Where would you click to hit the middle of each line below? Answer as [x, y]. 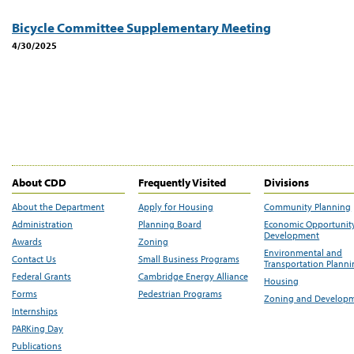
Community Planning [308, 207]
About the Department [58, 207]
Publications [37, 346]
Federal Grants [41, 277]
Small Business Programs [188, 259]
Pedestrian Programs [180, 294]
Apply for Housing [175, 207]
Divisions [287, 183]
